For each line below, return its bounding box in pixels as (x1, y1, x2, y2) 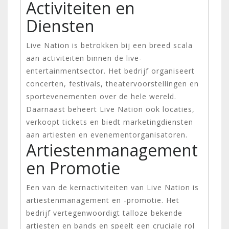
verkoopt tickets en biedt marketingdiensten (26, 117, 193, 127)
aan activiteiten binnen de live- (26, 53, 142, 63)
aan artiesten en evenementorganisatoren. (26, 129, 188, 140)
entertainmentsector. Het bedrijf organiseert (26, 65, 195, 76)
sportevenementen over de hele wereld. (26, 91, 176, 101)
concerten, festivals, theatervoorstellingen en (26, 78, 199, 88)
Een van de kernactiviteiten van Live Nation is (26, 182, 199, 192)
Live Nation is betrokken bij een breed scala (26, 40, 193, 50)
